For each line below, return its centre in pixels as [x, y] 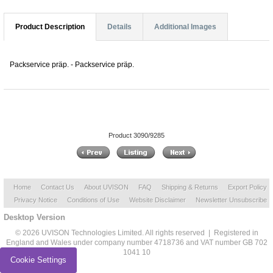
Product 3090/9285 [136, 136]
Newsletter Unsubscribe [231, 200]
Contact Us [58, 187]
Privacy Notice [35, 200]
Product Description [50, 27]
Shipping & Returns [190, 187]
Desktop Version [34, 218]
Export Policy [247, 187]
